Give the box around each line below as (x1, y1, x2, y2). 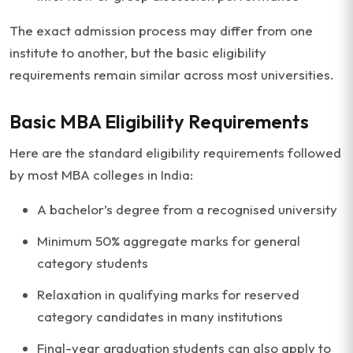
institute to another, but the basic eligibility (9, 44, 266, 61)
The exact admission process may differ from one (9, 22, 313, 39)
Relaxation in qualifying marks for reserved (37, 286, 299, 303)
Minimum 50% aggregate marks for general (37, 232, 300, 249)
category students (37, 255, 148, 271)
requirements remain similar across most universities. (9, 66, 334, 83)
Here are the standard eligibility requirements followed (9, 144, 341, 161)
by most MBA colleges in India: (9, 166, 193, 183)
